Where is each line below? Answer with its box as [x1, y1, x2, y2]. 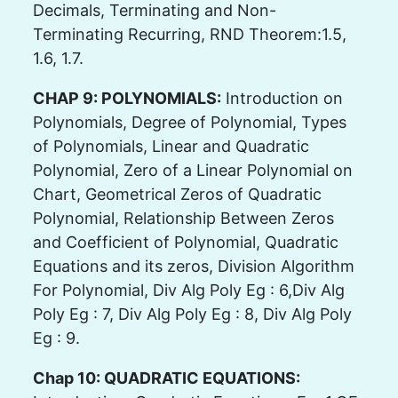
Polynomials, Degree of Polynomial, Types [32, 112, 346, 131]
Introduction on [220, 88, 343, 107]
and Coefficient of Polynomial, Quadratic [32, 232, 338, 251]
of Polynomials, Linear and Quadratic [32, 136, 309, 155]
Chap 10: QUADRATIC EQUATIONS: [32, 368, 300, 387]
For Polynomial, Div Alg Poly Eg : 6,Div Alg [32, 280, 345, 299]
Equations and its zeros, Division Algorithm [32, 256, 354, 275]
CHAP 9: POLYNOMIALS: [32, 88, 221, 107]
